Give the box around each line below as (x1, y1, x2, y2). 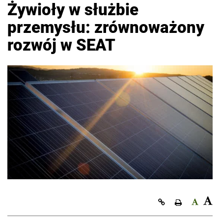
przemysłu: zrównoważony (7, 18, 204, 37)
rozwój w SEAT (7, 35, 115, 55)
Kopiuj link (168, 196, 203, 206)
